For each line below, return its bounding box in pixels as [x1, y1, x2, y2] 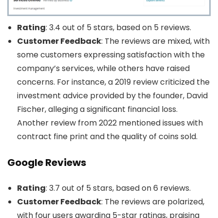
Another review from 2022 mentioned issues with [17, 117, 203, 129]
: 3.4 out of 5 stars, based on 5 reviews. [46, 22, 191, 34]
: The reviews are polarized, [101, 196, 204, 208]
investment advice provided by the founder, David [17, 90, 208, 102]
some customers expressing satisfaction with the [17, 49, 205, 61]
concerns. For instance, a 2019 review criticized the [17, 76, 210, 88]
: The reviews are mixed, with [101, 36, 210, 47]
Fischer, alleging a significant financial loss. [17, 104, 178, 115]
